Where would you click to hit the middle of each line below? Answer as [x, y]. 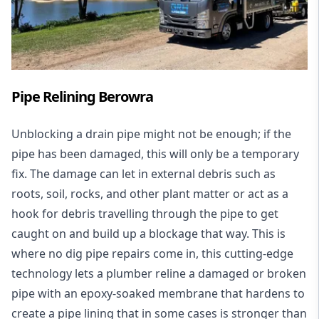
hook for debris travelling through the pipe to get [145, 213]
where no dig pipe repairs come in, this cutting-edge [152, 253]
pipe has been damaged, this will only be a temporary [155, 153]
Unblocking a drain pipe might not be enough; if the [151, 134]
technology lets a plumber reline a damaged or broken [159, 273]
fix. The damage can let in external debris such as [143, 173]
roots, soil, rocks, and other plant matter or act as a [150, 193]
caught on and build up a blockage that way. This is [148, 233]
